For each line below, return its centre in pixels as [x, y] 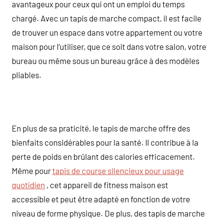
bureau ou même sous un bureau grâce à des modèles [106, 60]
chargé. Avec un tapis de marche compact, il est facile [107, 18]
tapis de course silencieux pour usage [118, 170]
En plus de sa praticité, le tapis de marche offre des [101, 128]
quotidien [28, 185]
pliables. [27, 75]
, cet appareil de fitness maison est [107, 185]
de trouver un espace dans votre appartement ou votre [107, 32]
